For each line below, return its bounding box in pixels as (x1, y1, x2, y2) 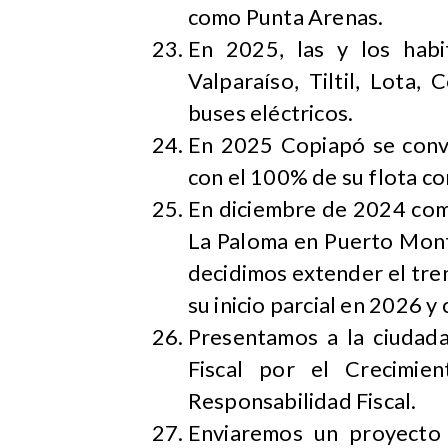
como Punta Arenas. (187, 4, 384, 31)
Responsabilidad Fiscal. (187, 388, 417, 415)
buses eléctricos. (187, 100, 354, 127)
